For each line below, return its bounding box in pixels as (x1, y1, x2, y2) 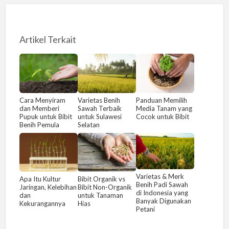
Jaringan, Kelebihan (19, 183, 77, 192)
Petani (136, 205, 155, 214)
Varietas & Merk (136, 172, 185, 181)
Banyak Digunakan (136, 197, 192, 205)
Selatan (77, 120, 100, 129)
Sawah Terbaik (77, 104, 122, 112)
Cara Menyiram (19, 96, 65, 104)
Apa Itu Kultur (19, 175, 61, 184)
